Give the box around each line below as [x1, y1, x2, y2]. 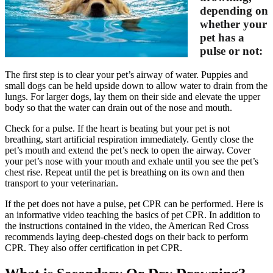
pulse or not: [200, 44, 263, 58]
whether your [200, 18, 267, 31]
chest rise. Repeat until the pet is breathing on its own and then [5, 166, 244, 177]
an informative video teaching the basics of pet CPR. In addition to [5, 209, 260, 220]
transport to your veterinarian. [5, 177, 118, 188]
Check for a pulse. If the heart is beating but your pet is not [5, 122, 230, 133]
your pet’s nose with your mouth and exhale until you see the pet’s [5, 155, 258, 166]
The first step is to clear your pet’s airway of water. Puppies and [5, 69, 248, 80]
